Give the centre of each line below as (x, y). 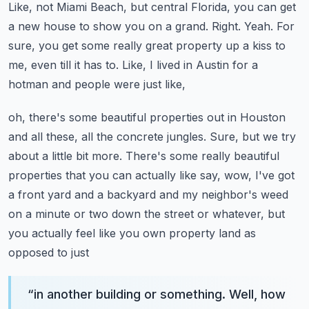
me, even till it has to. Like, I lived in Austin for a (133, 65)
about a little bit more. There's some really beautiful (144, 156)
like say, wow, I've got (237, 175)
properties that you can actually (92, 175)
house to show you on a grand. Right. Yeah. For (169, 26)
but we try (269, 137)
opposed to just (49, 252)
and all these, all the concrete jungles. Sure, (123, 137)
